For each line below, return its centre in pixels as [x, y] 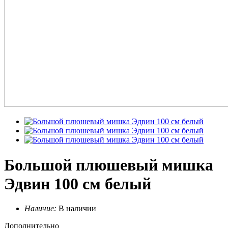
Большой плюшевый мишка [109, 165]
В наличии [77, 209]
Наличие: [40, 209]
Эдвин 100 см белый [78, 183]
